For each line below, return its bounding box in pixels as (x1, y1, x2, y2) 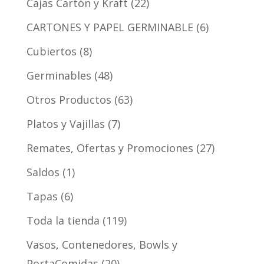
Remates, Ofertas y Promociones (26, 140, 193, 155)
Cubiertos (26, 44, 77, 58)
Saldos (26, 164, 60, 179)
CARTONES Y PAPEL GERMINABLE (26, 19, 193, 34)
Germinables (26, 68, 91, 82)
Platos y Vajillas (26, 116, 105, 131)
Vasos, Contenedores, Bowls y (26, 237, 177, 252)
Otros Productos (26, 92, 111, 107)
